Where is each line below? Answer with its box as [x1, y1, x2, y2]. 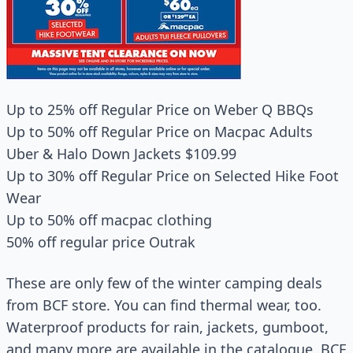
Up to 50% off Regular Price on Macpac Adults [6, 122, 313, 141]
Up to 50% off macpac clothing [6, 210, 212, 229]
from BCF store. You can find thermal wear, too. [6, 295, 321, 314]
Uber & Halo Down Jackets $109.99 [6, 144, 236, 163]
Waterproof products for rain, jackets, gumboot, [6, 318, 329, 336]
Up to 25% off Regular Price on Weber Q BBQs [6, 100, 314, 119]
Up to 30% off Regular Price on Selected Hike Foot [6, 166, 339, 185]
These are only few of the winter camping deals [6, 273, 322, 292]
